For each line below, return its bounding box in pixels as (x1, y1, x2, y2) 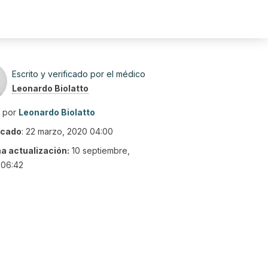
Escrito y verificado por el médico (12, 69, 145, 79)
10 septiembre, (72, 145, 130, 156)
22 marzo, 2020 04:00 (26, 126, 113, 136)
